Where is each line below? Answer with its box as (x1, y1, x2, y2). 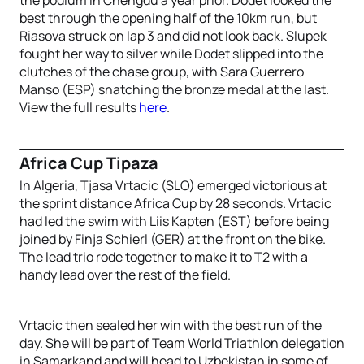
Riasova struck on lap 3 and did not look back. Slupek (19, 26, 327, 45)
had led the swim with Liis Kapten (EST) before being (19, 211, 329, 230)
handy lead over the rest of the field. (19, 265, 231, 284)
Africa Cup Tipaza (19, 151, 158, 174)
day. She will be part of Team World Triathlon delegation (19, 333, 344, 352)
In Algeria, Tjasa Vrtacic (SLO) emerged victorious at (19, 175, 327, 194)
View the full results (19, 97, 139, 116)
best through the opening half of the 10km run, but (19, 8, 317, 27)
